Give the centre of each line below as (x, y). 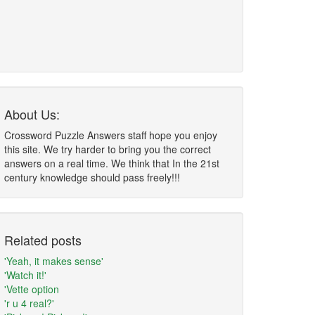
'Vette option (32, 289)
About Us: (32, 114)
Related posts (43, 240)
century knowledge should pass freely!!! (92, 177)
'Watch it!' (25, 275)
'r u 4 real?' (29, 303)
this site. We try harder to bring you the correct (108, 149)
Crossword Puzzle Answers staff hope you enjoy (111, 135)
